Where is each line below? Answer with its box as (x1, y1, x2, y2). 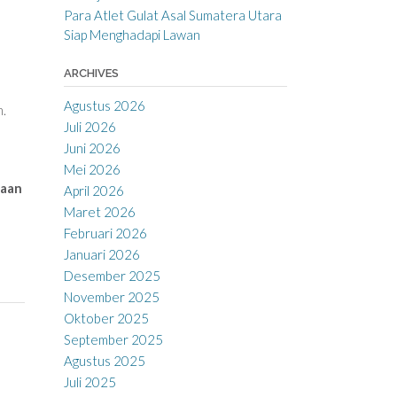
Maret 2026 (63, 203, 136, 220)
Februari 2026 (63, 224, 147, 241)
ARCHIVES (63, 66, 119, 80)
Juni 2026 (63, 139, 121, 156)
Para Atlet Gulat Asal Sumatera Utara (63, 6, 282, 23)
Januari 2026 (63, 245, 140, 262)
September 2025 (63, 331, 163, 347)
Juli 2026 (63, 118, 116, 135)
